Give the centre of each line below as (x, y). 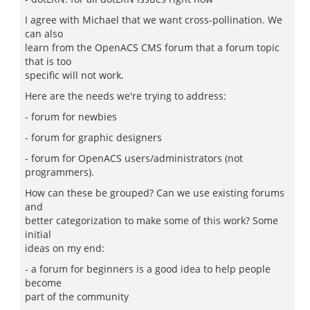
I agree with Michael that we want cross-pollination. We (154, 20)
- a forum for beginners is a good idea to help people (148, 269)
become (43, 283)
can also (44, 34)
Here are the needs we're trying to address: (126, 96)
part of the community (77, 297)
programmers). (60, 172)
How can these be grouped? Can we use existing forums (155, 193)
